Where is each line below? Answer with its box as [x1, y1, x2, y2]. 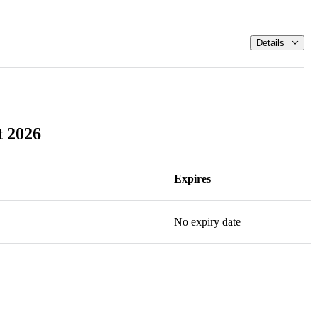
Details [256, 37, 284, 48]
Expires [174, 172, 211, 185]
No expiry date [174, 215, 241, 228]
